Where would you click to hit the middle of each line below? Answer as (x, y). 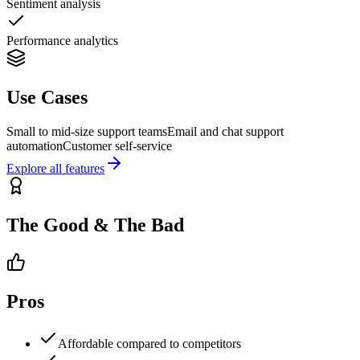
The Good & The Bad (95, 225)
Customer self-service (117, 146)
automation (35, 146)
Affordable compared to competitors (149, 343)
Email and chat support (225, 131)
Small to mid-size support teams (87, 131)
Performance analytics (62, 41)
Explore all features (55, 168)
